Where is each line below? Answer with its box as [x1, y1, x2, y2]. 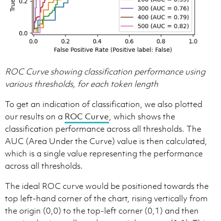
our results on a [5, 111, 65, 122]
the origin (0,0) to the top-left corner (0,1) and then [5, 205, 199, 217]
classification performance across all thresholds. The [5, 123, 201, 135]
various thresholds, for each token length [5, 78, 158, 90]
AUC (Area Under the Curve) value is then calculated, [5, 136, 207, 147]
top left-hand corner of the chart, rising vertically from [5, 193, 208, 204]
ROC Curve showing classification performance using [5, 66, 205, 77]
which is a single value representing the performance [5, 148, 203, 159]
